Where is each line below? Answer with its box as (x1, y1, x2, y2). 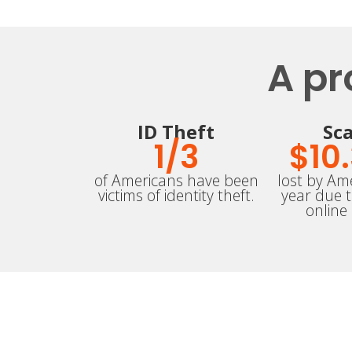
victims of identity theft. (97, 185, 255, 207)
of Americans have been (93, 170, 258, 192)
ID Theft (137, 119, 214, 145)
